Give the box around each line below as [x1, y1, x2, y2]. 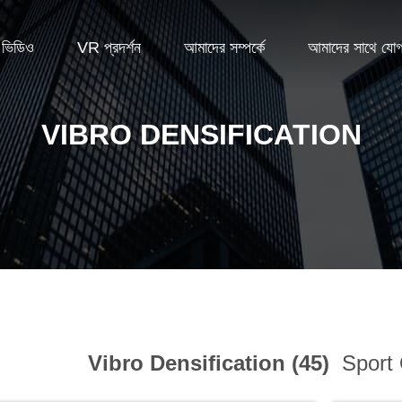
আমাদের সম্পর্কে [184, 38, 265, 57]
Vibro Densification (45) [88, 351, 336, 375]
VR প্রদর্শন [77, 38, 141, 57]
